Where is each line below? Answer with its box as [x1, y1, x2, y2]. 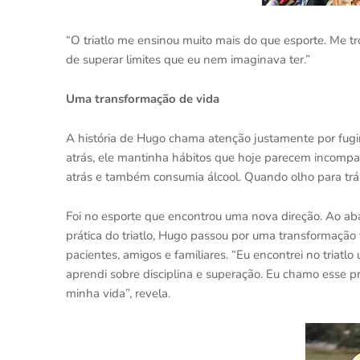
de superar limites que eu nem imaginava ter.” [66, 51, 310, 67]
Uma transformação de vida [66, 91, 219, 107]
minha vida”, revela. [66, 285, 170, 301]
